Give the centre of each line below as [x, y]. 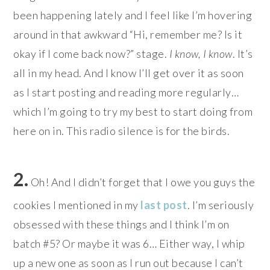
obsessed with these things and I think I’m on [121, 224]
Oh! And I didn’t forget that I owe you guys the [142, 182]
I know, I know [201, 53]
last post [164, 205]
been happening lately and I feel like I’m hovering [133, 15]
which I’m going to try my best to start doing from [133, 111]
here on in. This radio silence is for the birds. [122, 130]
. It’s [243, 53]
